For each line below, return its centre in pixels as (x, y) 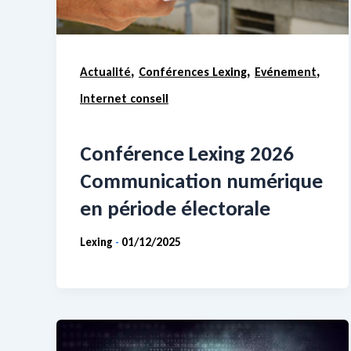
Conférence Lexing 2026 (187, 153)
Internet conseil (124, 99)
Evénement (286, 72)
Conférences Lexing (193, 72)
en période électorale (175, 208)
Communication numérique (201, 180)
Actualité (105, 72)
